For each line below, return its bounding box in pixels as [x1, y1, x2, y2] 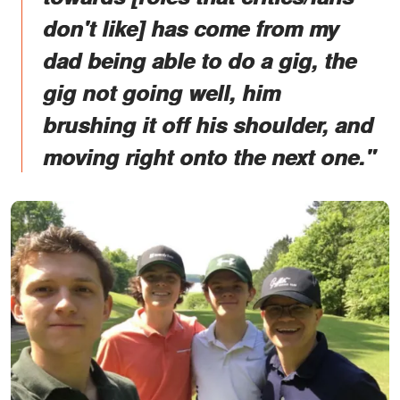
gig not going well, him [43, 77, 280, 108]
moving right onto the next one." [43, 141, 375, 172]
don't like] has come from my [43, 12, 338, 44]
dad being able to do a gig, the [43, 45, 356, 76]
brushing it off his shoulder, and [43, 109, 373, 140]
